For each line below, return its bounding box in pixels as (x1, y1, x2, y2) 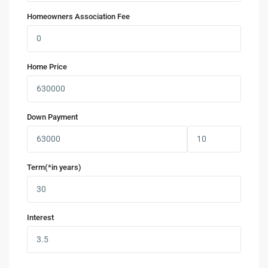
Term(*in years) (27, 162, 82, 172)
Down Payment (27, 112, 78, 121)
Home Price (27, 62, 68, 71)
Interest (27, 212, 54, 222)
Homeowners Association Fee (27, 11, 130, 21)
